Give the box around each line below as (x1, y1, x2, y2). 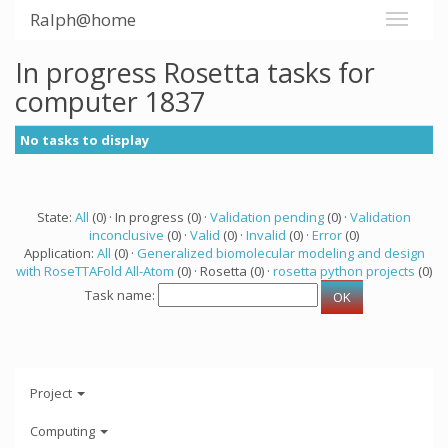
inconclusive (89, 226, 164, 244)
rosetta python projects (273, 262, 415, 280)
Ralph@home (30, 8, 136, 31)
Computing (30, 421, 98, 440)
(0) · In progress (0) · (89, 208, 210, 226)
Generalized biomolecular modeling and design (136, 244, 425, 262)
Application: (23, 244, 97, 262)
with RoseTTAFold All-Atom (16, 262, 174, 280)
